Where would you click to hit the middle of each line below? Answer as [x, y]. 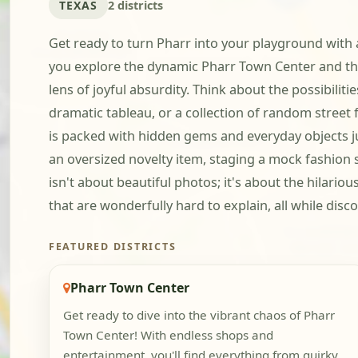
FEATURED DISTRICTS [113, 247]
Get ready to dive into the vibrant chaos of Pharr [199, 315]
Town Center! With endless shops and [168, 335]
